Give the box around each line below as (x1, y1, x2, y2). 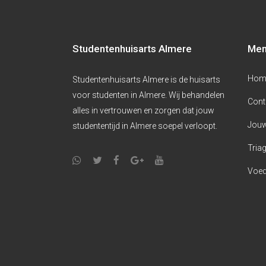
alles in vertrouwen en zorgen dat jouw (72, 106, 214, 115)
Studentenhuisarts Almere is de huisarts (72, 75, 220, 84)
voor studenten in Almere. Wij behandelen (72, 90, 224, 100)
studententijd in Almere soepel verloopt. (72, 121, 217, 131)
